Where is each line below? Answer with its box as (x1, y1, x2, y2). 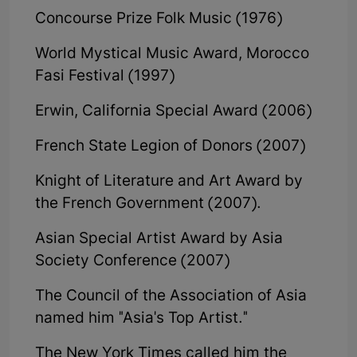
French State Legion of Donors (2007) (35, 137, 305, 158)
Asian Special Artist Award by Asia (35, 229, 283, 250)
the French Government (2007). (35, 194, 261, 215)
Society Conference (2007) (35, 252, 229, 273)
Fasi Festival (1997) (35, 67, 175, 88)
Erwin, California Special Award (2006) (35, 102, 312, 123)
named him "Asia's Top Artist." (35, 309, 247, 330)
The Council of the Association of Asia (35, 287, 307, 308)
